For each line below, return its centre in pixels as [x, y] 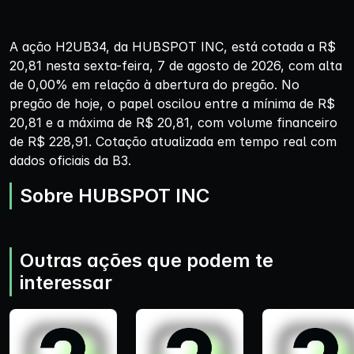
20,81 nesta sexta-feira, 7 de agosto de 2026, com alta [176, 65]
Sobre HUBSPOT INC [115, 195]
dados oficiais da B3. [70, 160]
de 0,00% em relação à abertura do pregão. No [154, 84]
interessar [66, 282]
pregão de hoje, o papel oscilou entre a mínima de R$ [172, 103]
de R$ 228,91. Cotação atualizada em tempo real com [173, 141]
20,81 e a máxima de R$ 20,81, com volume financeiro [173, 122]
